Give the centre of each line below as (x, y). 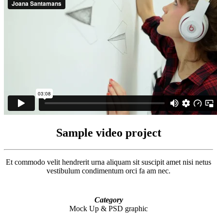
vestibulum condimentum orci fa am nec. (108, 170)
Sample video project (108, 132)
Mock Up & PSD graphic (108, 208)
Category (108, 200)
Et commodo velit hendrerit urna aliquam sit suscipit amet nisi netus (108, 162)
